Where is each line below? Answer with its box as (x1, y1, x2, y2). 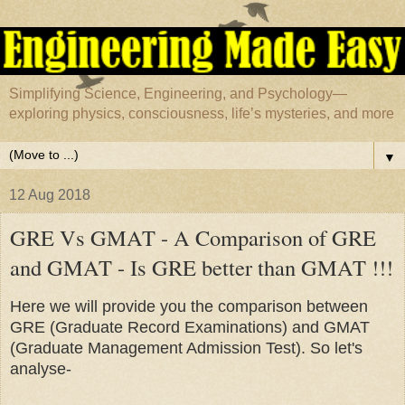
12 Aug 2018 (9, 187, 90, 203)
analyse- (10, 360, 71, 379)
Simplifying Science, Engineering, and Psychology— (9, 86, 347, 102)
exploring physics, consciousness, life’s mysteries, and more (9, 106, 394, 122)
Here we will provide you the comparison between (10, 297, 368, 316)
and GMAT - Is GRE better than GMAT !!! (10, 252, 393, 283)
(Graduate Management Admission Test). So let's (10, 339, 363, 358)
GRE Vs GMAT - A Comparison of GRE (10, 222, 376, 253)
